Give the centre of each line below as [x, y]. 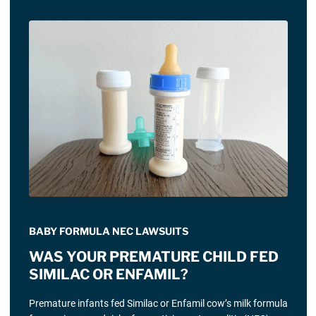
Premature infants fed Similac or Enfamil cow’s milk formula [158, 303]
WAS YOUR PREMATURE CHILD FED [153, 257]
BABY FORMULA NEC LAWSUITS [108, 231]
